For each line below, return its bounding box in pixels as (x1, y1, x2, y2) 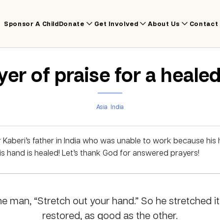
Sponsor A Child (4, 19, 59, 28)
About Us (148, 19, 180, 28)
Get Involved (94, 19, 138, 28)
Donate (58, 19, 84, 28)
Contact (189, 19, 219, 28)
